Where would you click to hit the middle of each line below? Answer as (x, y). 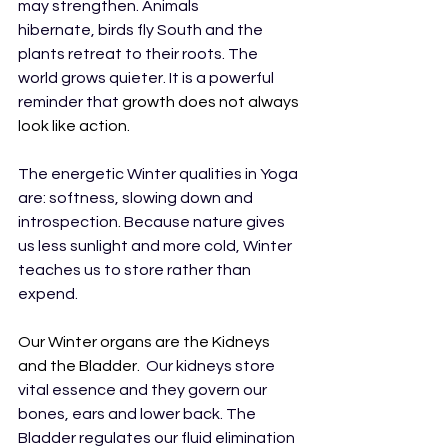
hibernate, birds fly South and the (142, 29)
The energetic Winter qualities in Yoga (159, 173)
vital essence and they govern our (144, 389)
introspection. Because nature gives (153, 221)
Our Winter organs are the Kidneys (145, 341)
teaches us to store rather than (136, 269)
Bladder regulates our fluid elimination (158, 437)
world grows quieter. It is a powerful (147, 77)
